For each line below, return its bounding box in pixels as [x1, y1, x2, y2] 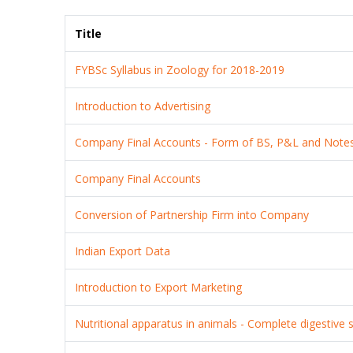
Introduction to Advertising [75, 98, 211, 113]
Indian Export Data [75, 243, 171, 258]
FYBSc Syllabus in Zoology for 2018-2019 [75, 61, 285, 77]
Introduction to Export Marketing [75, 279, 243, 295]
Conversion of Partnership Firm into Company [75, 206, 310, 222]
